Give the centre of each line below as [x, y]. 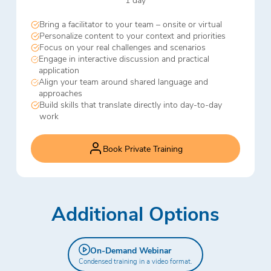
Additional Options [135, 213]
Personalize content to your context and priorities [132, 36]
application [59, 70]
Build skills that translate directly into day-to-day [130, 105]
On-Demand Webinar [130, 250]
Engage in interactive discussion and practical [124, 59]
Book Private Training [142, 148]
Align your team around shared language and [123, 82]
